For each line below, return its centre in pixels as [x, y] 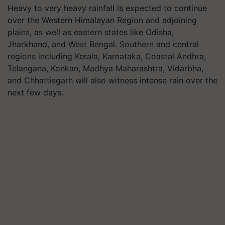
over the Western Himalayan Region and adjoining [102, 20]
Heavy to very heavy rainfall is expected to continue [107, 8]
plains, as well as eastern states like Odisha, [91, 32]
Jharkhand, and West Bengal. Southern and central [103, 44]
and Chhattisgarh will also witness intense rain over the [113, 80]
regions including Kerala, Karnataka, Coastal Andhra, [107, 56]
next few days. [35, 92]
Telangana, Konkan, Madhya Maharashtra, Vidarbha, [105, 68]
